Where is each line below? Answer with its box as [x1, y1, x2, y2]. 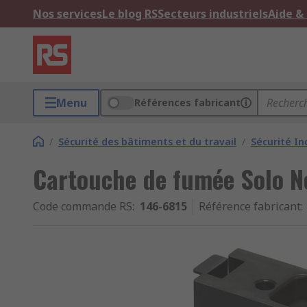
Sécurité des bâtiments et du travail [58, 135, 236, 148]
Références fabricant [134, 96, 241, 109]
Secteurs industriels [158, 6, 268, 21]
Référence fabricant [199, 199, 301, 214]
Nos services [33, 6, 102, 21]
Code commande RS [33, 199, 132, 214]
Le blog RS [102, 6, 158, 21]
